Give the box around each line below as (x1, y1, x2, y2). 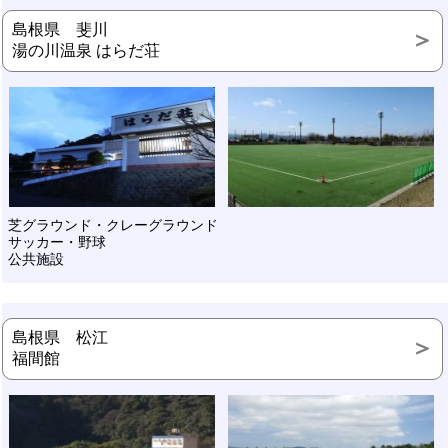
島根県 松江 (11, 328, 124, 346)
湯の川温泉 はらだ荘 (11, 41, 160, 59)
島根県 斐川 (11, 20, 124, 38)
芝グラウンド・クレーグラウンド (7, 216, 218, 233)
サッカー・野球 (7, 233, 106, 250)
